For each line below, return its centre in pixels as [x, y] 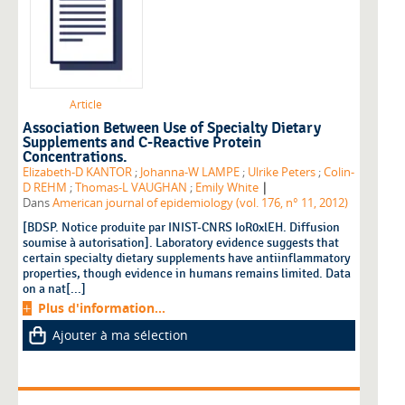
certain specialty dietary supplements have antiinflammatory [187, 259]
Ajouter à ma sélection [120, 335]
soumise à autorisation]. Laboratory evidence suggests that [181, 243]
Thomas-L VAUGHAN [131, 188]
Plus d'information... [102, 308]
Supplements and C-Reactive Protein [142, 143]
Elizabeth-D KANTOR [77, 173]
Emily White [227, 188]
